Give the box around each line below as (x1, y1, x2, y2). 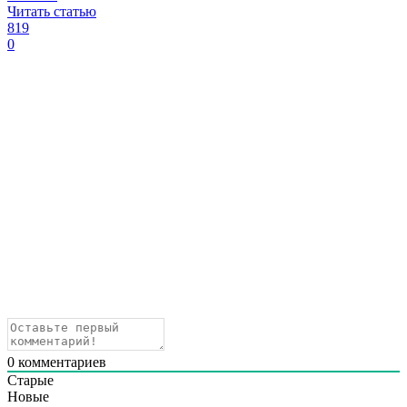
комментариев (15, 354, 106, 371)
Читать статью (7, 4, 96, 20)
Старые (7, 372, 54, 389)
